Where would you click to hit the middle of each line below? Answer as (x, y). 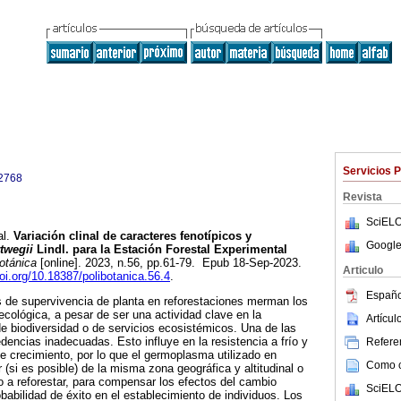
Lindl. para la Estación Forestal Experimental (160, 250)
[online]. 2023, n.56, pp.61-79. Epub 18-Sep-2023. (169, 263)
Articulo (363, 270)
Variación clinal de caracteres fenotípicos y (131, 236)
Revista (363, 197)
